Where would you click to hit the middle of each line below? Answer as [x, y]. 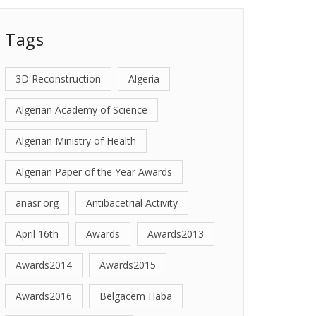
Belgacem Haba [136, 296]
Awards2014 [44, 265]
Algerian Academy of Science [81, 110]
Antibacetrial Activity [132, 203]
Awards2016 [44, 296]
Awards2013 [176, 234]
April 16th [37, 234]
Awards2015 [128, 265]
